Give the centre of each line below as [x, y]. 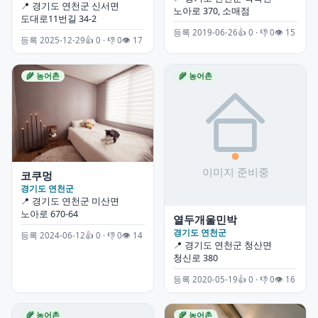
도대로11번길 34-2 [59, 19]
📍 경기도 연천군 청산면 [223, 246]
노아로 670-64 [49, 214]
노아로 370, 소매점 [212, 11]
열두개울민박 [205, 220]
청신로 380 [196, 258]
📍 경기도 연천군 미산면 [70, 202]
